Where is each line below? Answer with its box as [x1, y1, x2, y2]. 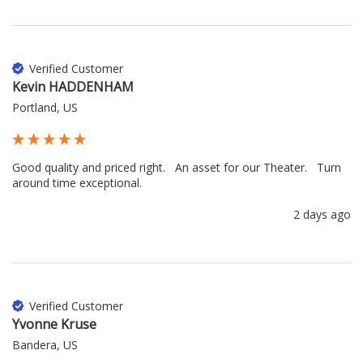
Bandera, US [12, 337, 78, 353]
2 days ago [293, 207, 351, 223]
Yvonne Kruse [12, 315, 96, 334]
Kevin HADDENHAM [12, 78, 134, 96]
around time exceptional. [12, 175, 142, 191]
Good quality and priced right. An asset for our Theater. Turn [12, 160, 341, 176]
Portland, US [12, 100, 78, 116]
